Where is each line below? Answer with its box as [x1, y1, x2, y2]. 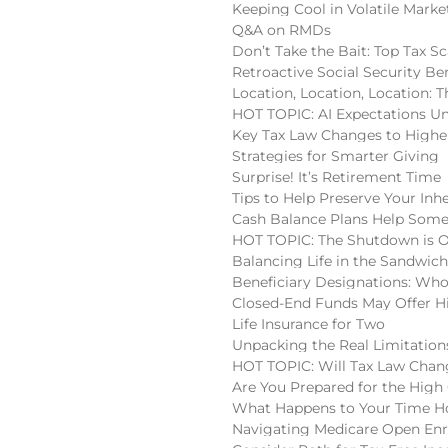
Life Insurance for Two [232, 314, 385, 333]
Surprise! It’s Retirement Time [232, 167, 441, 186]
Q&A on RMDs [232, 20, 331, 39]
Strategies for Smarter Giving [232, 146, 439, 165]
